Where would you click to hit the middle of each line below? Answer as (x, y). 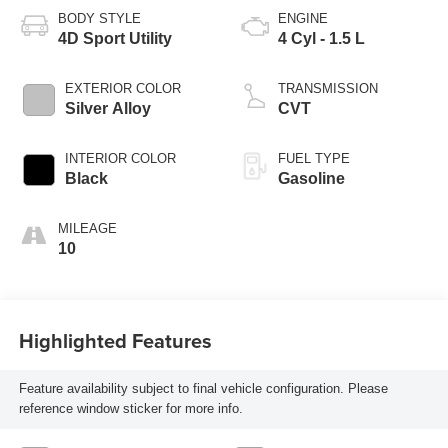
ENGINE (303, 19)
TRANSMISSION (328, 89)
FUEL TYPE (314, 159)
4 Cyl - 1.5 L (321, 39)
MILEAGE (87, 229)
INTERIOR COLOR (120, 159)
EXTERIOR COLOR (122, 89)
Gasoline (311, 179)
